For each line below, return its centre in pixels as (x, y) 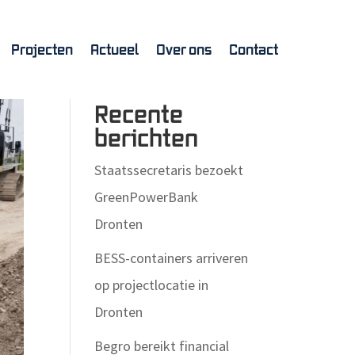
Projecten (42, 50)
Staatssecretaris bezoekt (169, 170)
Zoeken (221, 62)
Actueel (114, 50)
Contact (253, 50)
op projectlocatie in (152, 285)
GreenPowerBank (147, 197)
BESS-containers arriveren (172, 258)
